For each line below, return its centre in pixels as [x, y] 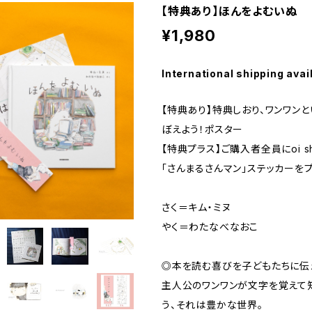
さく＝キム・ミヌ [196, 207]
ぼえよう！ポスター [203, 129]
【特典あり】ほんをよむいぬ [229, 11]
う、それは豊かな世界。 [212, 305]
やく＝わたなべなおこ [210, 227]
